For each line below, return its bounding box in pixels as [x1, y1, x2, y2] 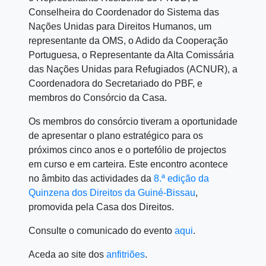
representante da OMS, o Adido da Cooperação [28, 36, 228, 46]
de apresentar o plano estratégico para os [28, 131, 203, 141]
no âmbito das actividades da [28, 173, 154, 184]
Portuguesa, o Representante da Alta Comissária [28, 50, 234, 61]
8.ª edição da [154, 173, 209, 184]
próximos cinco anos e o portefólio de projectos [28, 145, 226, 156]
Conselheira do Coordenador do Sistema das [28, 7, 219, 18]
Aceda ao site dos [28, 249, 106, 260]
